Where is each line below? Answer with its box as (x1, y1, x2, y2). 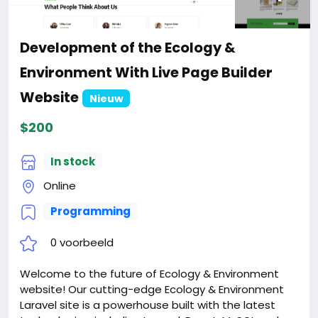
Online (40, 177, 76, 193)
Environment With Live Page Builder (20, 62, 273, 82)
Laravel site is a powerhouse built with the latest (20, 297, 275, 312)
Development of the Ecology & (20, 38, 236, 57)
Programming (50, 203, 131, 219)
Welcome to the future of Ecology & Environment (20, 265, 279, 281)
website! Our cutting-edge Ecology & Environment (20, 281, 284, 297)
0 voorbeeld (50, 234, 114, 250)
